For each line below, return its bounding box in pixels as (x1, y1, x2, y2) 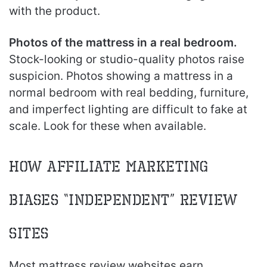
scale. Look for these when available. (9, 119, 206, 133)
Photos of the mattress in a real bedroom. (9, 36, 237, 49)
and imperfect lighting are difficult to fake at (9, 103, 247, 116)
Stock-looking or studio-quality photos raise (9, 52, 244, 66)
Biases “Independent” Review (9, 191, 238, 209)
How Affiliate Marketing (9, 157, 209, 175)
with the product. (9, 4, 100, 18)
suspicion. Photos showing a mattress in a (9, 69, 233, 83)
